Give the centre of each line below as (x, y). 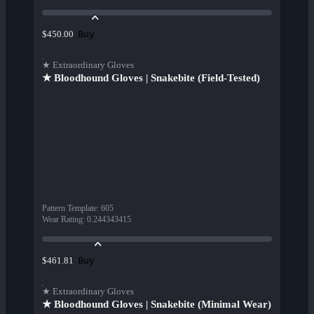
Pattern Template (69, 209)
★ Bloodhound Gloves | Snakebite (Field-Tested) (151, 78)
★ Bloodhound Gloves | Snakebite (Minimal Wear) (157, 305)
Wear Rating (62, 220)
